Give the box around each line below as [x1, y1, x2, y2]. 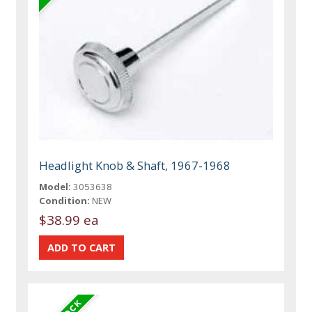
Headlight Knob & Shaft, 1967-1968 [39, 157, 231, 173]
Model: [39, 180, 72, 193]
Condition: [39, 194, 91, 207]
